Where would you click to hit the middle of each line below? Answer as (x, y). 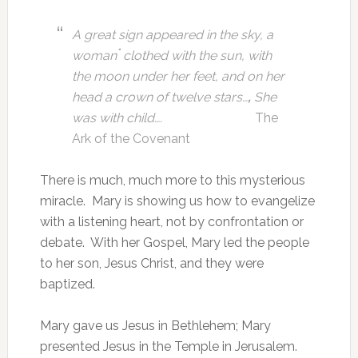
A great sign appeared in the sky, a (172, 35)
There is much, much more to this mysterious (172, 180)
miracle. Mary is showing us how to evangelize (177, 201)
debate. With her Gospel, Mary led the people (174, 243)
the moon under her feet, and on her (178, 76)
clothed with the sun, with (195, 56)
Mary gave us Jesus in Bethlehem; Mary (155, 326)
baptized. (67, 284)
